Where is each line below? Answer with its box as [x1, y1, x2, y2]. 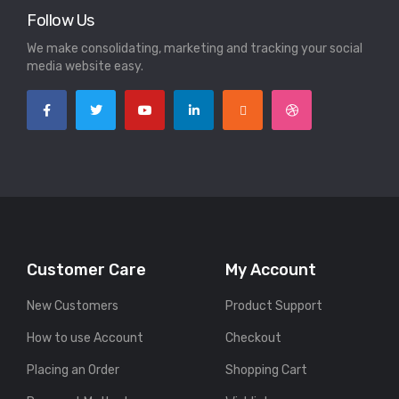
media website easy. [27, 59, 143, 75]
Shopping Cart [225, 362, 308, 379]
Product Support [225, 298, 323, 314]
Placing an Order [27, 362, 119, 379]
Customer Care [27, 260, 146, 281]
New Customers [27, 298, 118, 314]
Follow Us [27, 11, 94, 31]
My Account [225, 260, 317, 281]
